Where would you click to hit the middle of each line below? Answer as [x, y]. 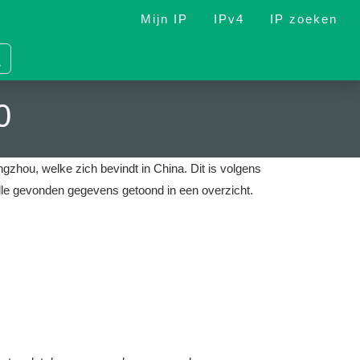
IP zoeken [304, 18]
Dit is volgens [224, 168]
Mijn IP [164, 18]
